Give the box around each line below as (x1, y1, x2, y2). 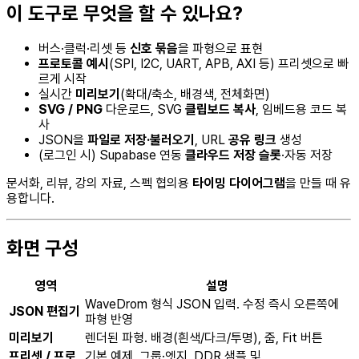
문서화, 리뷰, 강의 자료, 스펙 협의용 (6, 175, 192, 191)
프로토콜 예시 (38, 55, 109, 71)
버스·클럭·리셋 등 (38, 40, 130, 56)
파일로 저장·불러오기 (87, 131, 195, 147)
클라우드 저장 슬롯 (185, 147, 281, 163)
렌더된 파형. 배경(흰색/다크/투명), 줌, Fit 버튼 (85, 329, 323, 345)
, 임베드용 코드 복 (256, 101, 347, 117)
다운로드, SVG (103, 101, 185, 117)
